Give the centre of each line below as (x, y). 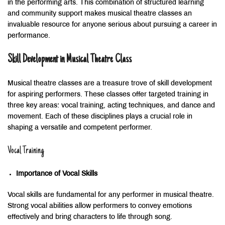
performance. (29, 36)
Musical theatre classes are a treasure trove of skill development (110, 83)
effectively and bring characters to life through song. (90, 217)
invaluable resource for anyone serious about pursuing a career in (112, 25)
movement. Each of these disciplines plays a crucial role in (100, 117)
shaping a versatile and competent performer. (80, 128)
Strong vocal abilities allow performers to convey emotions (100, 206)
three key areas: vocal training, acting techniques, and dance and (111, 105)
